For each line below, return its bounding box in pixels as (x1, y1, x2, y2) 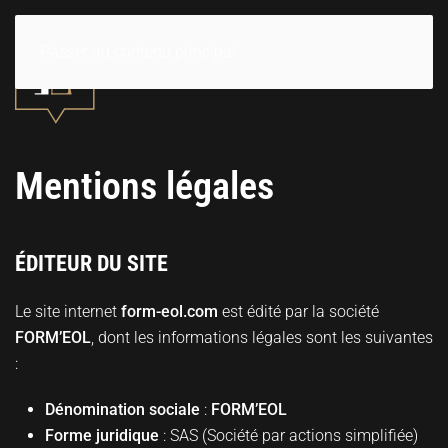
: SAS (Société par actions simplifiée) (159, 425, 418, 445)
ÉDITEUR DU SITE (15, 250, 168, 276)
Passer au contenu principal (40, 42, 236, 61)
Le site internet (15, 301, 121, 321)
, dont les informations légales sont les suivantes (91, 327, 433, 347)
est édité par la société (218, 301, 379, 321)
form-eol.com (121, 301, 218, 321)
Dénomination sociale (45, 399, 200, 419)
